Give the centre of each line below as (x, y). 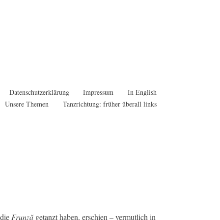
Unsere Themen (27, 104)
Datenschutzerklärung (39, 92)
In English (142, 92)
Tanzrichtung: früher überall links (110, 104)
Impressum (98, 92)
